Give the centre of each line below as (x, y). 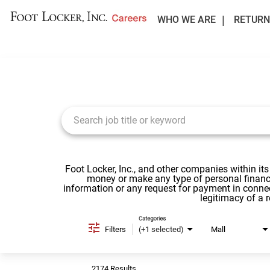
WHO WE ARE (186, 20)
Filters (115, 229)
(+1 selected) (161, 229)
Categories (152, 218)
